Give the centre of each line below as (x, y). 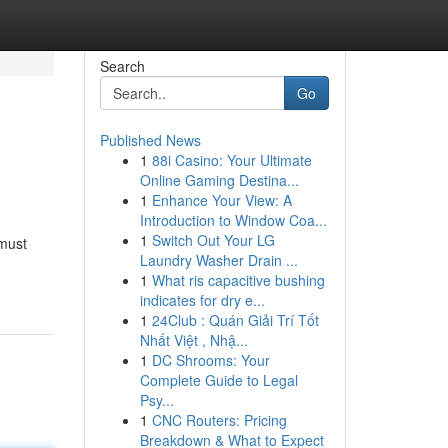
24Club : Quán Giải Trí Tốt (235, 320)
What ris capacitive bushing (238, 280)
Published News (150, 140)
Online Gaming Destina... (219, 180)
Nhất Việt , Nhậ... (193, 340)
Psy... (156, 400)
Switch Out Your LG (213, 240)
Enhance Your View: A (221, 200)
